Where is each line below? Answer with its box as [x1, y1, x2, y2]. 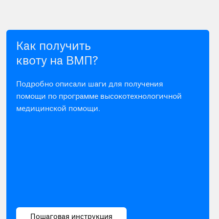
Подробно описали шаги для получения [16, 80, 164, 89]
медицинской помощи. [16, 104, 101, 114]
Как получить [16, 39, 91, 54]
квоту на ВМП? [16, 54, 99, 69]
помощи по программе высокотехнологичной [16, 92, 182, 102]
